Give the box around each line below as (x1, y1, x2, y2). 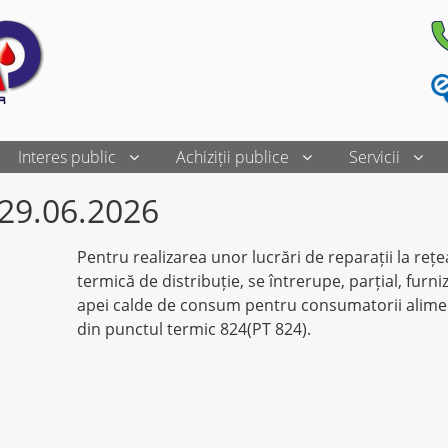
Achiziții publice (175, 145, 289, 168)
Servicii (348, 145, 400, 168)
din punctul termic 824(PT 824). (76, 317, 315, 340)
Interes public (17, 145, 116, 168)
